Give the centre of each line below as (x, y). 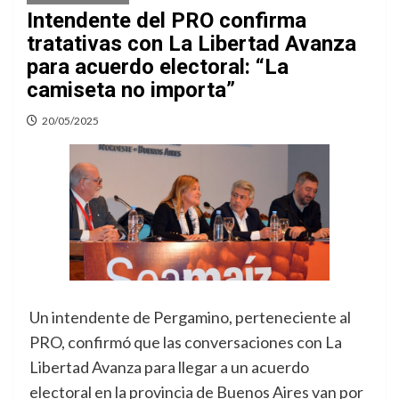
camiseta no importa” (131, 90)
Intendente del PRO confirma (167, 20)
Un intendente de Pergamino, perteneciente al (190, 318)
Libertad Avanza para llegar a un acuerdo (169, 367)
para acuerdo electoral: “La (158, 66)
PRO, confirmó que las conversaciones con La (186, 342)
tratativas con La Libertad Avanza (191, 43)
